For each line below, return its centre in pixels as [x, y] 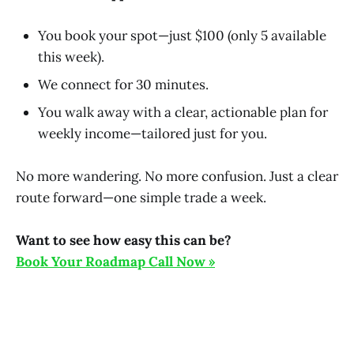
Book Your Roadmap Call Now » [115, 262]
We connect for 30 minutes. [123, 84]
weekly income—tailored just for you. [153, 133]
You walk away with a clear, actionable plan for [183, 112]
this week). [71, 56]
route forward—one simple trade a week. [141, 198]
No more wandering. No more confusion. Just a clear [177, 177]
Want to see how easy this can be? [124, 241]
